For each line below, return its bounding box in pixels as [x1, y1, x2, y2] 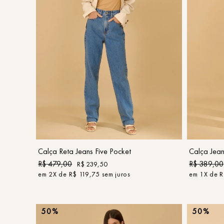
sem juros [99, 169, 130, 179]
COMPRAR [95, 125, 123, 133]
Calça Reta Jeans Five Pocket [38, 146, 131, 157]
